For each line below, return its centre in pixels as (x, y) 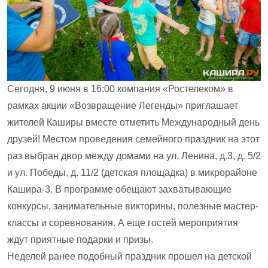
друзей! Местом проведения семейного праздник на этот (133, 139)
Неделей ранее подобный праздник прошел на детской (130, 257)
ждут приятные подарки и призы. (80, 240)
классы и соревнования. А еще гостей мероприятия (123, 223)
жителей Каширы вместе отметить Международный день (133, 123)
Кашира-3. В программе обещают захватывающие (119, 190)
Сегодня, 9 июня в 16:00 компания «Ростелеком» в (120, 89)
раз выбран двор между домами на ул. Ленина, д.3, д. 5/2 (134, 156)
